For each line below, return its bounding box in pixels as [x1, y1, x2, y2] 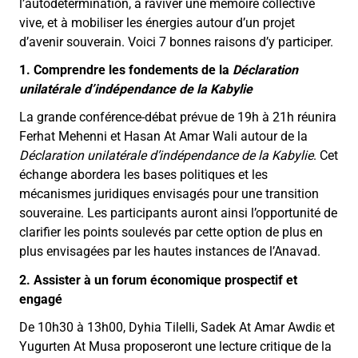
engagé [19, 291, 62, 307]
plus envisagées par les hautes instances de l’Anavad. [19, 244, 320, 260]
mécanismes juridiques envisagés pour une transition [19, 186, 319, 202]
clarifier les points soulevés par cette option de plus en [19, 225, 323, 241]
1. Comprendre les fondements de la [19, 62, 233, 78]
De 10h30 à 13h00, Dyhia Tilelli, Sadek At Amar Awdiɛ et [19, 319, 335, 335]
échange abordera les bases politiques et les [19, 167, 268, 183]
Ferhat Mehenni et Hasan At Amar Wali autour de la [19, 129, 308, 145]
